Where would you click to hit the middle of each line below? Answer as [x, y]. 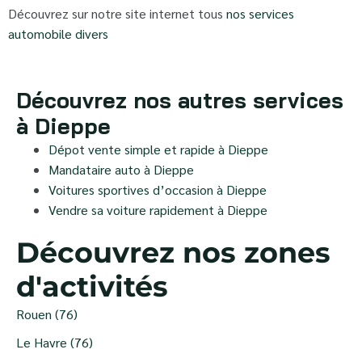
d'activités [92, 286]
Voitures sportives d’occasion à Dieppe [158, 189]
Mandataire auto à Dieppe [121, 169]
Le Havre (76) [55, 342]
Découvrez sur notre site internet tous [117, 13]
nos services [260, 13]
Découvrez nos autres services [180, 100]
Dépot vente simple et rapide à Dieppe [158, 149]
